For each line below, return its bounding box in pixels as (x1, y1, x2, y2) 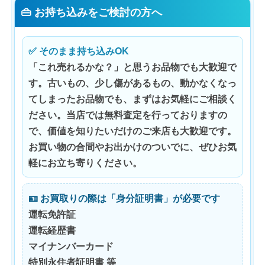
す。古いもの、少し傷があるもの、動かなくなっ (28, 76, 237, 89)
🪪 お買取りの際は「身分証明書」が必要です (28, 190, 220, 205)
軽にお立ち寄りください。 (28, 156, 142, 169)
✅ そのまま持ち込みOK (28, 43, 129, 57)
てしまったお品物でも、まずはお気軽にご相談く (28, 92, 237, 105)
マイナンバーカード (28, 239, 114, 253)
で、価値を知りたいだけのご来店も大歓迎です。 (28, 124, 237, 137)
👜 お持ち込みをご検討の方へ (21, 4, 162, 20)
